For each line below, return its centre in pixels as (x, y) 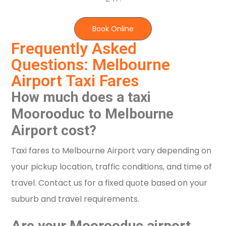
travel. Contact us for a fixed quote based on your (109, 183)
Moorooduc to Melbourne (93, 114)
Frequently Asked (74, 49)
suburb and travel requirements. (75, 199)
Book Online (113, 29)
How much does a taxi (81, 97)
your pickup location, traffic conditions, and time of (112, 167)
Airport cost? (54, 131)
